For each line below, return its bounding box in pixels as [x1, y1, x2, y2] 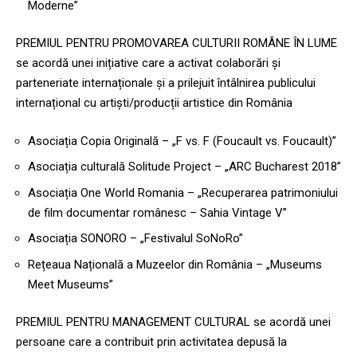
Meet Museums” [28, 277, 113, 292]
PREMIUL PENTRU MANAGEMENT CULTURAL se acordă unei [16, 315, 331, 330]
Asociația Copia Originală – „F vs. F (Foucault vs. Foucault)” [28, 133, 336, 148]
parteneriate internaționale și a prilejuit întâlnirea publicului [16, 76, 316, 91]
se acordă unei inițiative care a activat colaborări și [16, 56, 280, 71]
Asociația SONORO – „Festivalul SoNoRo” [28, 231, 243, 246]
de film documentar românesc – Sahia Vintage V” [28, 205, 287, 220]
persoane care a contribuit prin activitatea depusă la [16, 335, 287, 350]
